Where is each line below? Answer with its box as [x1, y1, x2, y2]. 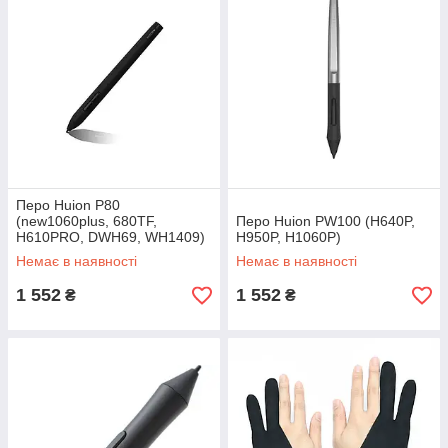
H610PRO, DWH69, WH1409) [16, 229, 205, 245]
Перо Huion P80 [16, 197, 120, 213]
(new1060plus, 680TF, [16, 213, 157, 229]
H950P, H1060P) [236, 229, 341, 245]
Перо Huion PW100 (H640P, [236, 213, 415, 229]
